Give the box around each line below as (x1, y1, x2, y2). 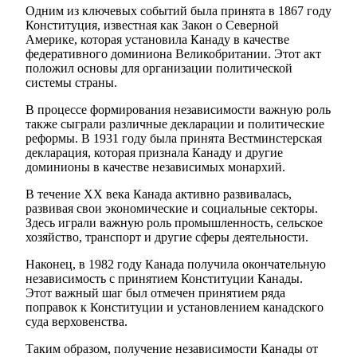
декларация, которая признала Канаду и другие (25, 146, 283, 160)
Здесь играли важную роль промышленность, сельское (25, 216, 323, 230)
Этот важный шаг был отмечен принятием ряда (25, 286, 285, 300)
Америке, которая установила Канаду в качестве (25, 33, 289, 47)
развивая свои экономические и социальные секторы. (25, 202, 318, 216)
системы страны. (25, 76, 117, 90)
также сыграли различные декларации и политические (25, 117, 324, 131)
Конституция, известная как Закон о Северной (25, 18, 279, 33)
